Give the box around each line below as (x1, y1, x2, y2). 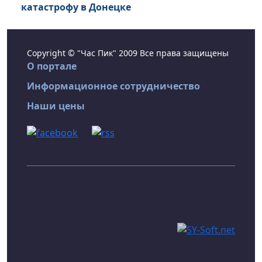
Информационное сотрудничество (27, 80, 200, 93)
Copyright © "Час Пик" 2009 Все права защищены (27, 47, 229, 59)
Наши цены (27, 99, 85, 113)
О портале (27, 60, 77, 73)
